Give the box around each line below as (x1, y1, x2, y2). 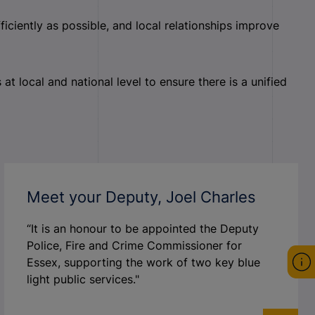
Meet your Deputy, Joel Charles (26, 188, 256, 206)
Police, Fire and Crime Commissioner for (26, 238, 242, 252)
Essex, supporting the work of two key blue (26, 255, 260, 269)
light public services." (26, 272, 139, 286)
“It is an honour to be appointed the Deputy (26, 221, 259, 236)
